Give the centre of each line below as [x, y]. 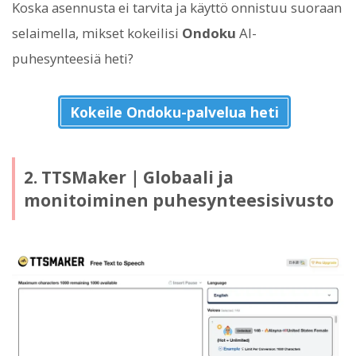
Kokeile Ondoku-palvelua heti [174, 112]
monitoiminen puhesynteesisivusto [178, 200]
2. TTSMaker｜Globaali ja [128, 177]
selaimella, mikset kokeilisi [97, 33]
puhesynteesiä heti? [73, 59]
